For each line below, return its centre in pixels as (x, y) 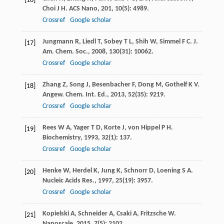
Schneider (92, 214)
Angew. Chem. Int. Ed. (74, 95)
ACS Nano (83, 9)
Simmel (170, 42)
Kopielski (55, 214)
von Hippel (144, 128)
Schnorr (135, 171)
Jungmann (58, 42)
